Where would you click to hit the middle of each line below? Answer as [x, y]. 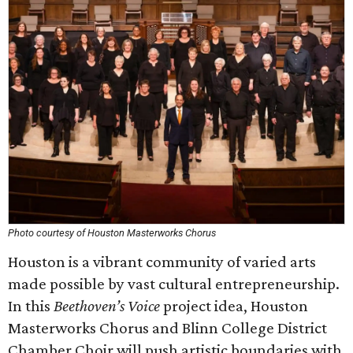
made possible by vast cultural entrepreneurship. [174, 284]
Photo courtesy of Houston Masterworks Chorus [112, 233]
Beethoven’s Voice [107, 306]
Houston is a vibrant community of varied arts [162, 262]
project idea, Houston [234, 306]
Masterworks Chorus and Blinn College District [167, 328]
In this [31, 306]
